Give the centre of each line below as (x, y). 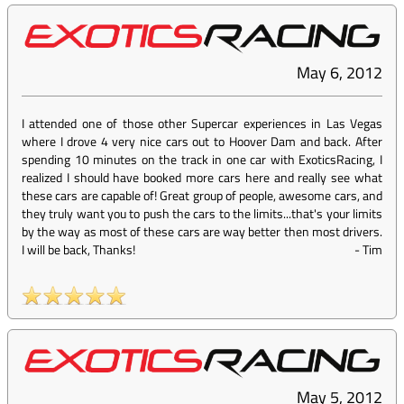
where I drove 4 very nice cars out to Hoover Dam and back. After (202, 142)
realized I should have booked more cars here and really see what (202, 178)
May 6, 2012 (340, 73)
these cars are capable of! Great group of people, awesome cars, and (202, 196)
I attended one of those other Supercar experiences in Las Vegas (202, 124)
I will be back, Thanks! (78, 250)
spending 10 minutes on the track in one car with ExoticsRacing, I (202, 160)
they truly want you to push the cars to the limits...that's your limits (202, 214)
